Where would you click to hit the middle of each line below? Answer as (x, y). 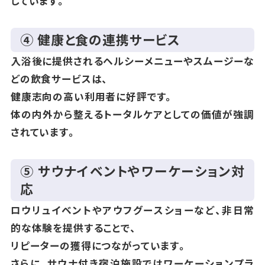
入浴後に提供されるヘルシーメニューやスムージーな (132, 61)
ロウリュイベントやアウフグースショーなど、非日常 (132, 210)
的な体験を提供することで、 (73, 227)
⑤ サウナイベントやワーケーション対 (132, 171)
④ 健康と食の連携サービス (101, 40)
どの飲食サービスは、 (59, 78)
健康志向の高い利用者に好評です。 (92, 96)
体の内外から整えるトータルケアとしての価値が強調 (132, 114)
